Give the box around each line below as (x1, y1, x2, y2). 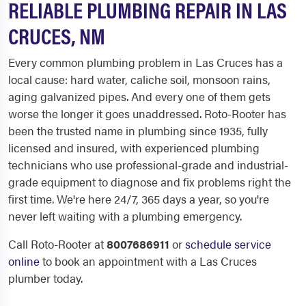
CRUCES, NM (8, 20, 105, 51)
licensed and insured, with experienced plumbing (8, 139, 260, 156)
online (8, 253, 40, 269)
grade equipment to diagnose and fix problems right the (8, 173, 291, 190)
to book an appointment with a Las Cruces (40, 253, 257, 269)
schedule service (185, 236, 271, 252)
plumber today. (8, 270, 83, 286)
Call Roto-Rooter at (8, 236, 107, 252)
